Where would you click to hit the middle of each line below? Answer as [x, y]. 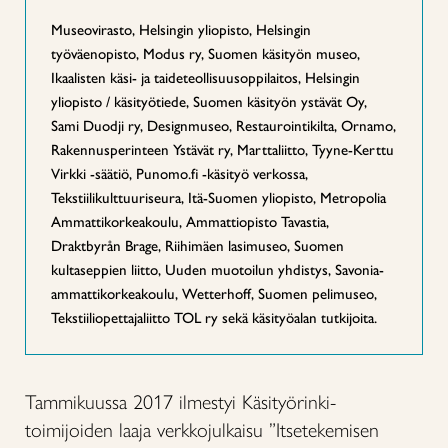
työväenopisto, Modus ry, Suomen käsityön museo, [205, 54]
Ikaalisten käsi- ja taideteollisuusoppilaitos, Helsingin [205, 78]
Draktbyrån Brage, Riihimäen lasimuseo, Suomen [197, 246]
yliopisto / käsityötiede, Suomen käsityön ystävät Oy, [209, 102]
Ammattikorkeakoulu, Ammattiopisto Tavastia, [190, 222]
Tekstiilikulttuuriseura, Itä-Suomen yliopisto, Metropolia [218, 198]
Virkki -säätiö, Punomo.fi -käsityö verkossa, [179, 174]
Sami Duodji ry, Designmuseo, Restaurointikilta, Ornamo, [223, 126]
